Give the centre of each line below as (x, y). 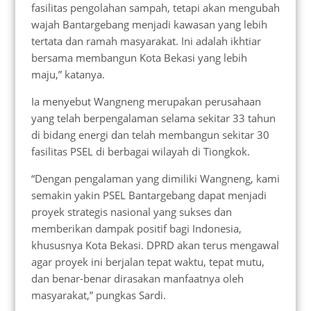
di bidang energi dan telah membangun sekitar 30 (150, 135)
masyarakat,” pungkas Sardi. (98, 295)
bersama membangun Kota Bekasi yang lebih (139, 58)
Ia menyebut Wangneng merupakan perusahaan (146, 102)
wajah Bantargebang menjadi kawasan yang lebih (149, 25)
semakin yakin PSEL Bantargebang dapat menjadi (149, 195)
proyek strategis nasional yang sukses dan (131, 212)
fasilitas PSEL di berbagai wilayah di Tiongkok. (140, 152)
